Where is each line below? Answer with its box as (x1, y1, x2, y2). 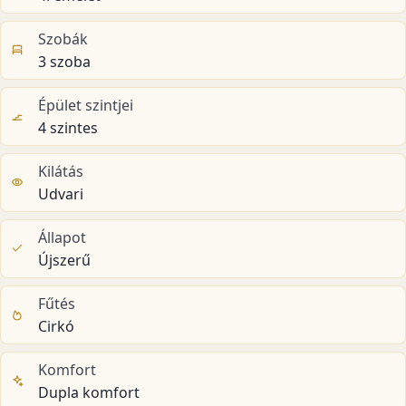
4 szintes (38, 117, 99, 138)
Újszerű (38, 249, 92, 270)
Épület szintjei (38, 94, 134, 115)
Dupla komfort (38, 382, 140, 402)
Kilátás (38, 160, 84, 181)
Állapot (38, 227, 87, 247)
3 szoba (38, 51, 92, 72)
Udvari (38, 183, 84, 204)
